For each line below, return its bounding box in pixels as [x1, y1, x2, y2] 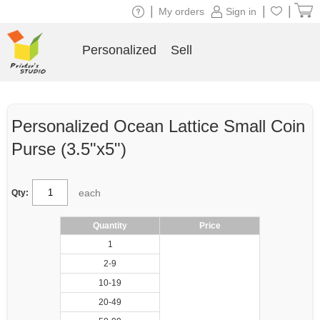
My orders [159, 6, 204, 17]
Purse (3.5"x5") [11, 139, 126, 159]
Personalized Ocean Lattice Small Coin [11, 116, 305, 136]
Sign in [226, 6, 256, 17]
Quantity [93, 221, 127, 231]
